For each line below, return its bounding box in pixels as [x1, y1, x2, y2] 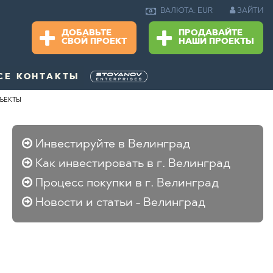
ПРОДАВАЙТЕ [178, 29, 243, 38]
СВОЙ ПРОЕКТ [62, 37, 127, 47]
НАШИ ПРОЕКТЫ [178, 37, 254, 47]
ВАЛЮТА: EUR [160, 7, 213, 15]
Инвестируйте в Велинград [35, 138, 191, 151]
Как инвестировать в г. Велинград [35, 158, 231, 170]
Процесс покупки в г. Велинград [35, 177, 219, 190]
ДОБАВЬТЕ [62, 29, 112, 38]
